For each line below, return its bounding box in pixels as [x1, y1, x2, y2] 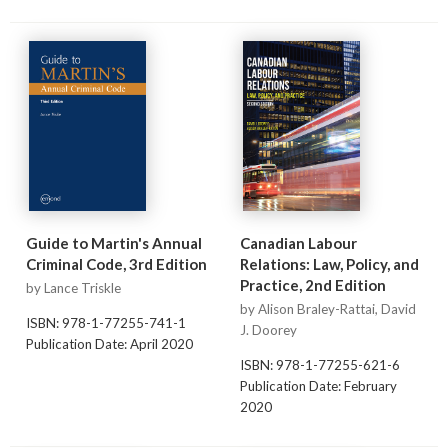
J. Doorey [239, 322, 297, 339]
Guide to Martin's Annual [25, 234, 202, 253]
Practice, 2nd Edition [239, 276, 386, 295]
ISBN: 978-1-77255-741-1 [25, 314, 186, 331]
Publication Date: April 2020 [25, 335, 193, 352]
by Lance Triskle [25, 280, 121, 297]
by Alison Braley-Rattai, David [239, 301, 416, 318]
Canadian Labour [239, 234, 357, 253]
